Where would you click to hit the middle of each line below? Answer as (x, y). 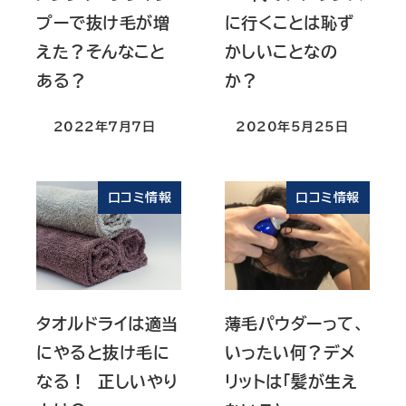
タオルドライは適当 (107, 324)
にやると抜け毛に (103, 353)
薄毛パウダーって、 (295, 324)
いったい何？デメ (290, 353)
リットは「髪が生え (291, 382)
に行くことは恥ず (289, 23)
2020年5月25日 (292, 127)
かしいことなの (281, 52)
